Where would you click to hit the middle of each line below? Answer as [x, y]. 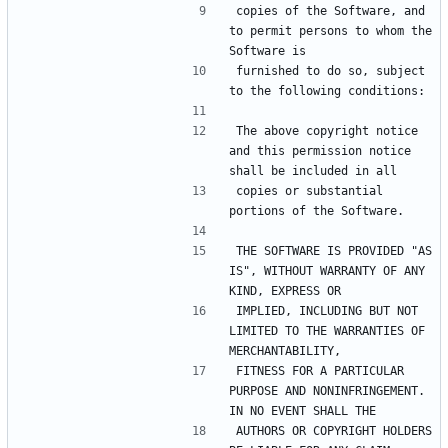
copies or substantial [309, 190]
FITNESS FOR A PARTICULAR [320, 370]
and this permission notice [320, 150]
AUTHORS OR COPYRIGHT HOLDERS [334, 430]
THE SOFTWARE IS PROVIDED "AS [334, 250]
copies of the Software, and [330, 10]
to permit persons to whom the [330, 30]
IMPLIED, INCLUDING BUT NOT [327, 310]
